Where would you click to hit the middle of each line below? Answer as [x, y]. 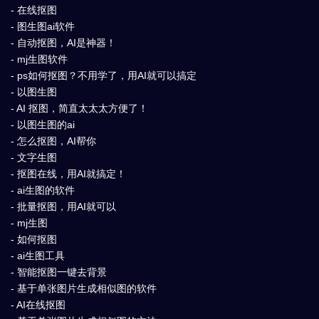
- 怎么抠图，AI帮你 [53, 141]
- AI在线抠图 [38, 304]
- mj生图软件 [39, 59]
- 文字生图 [34, 157]
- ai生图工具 [38, 255]
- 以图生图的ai [43, 124]
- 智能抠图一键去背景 [59, 272]
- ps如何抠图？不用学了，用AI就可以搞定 [104, 75]
